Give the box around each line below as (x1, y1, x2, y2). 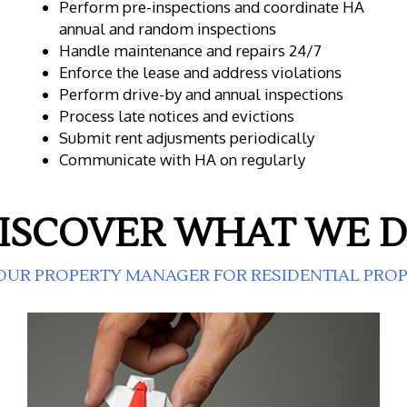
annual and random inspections (58, 18, 276, 38)
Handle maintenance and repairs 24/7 (58, 40, 322, 60)
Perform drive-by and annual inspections (58, 84, 343, 104)
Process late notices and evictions (58, 105, 294, 125)
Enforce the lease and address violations (58, 62, 342, 82)
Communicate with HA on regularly (58, 149, 305, 169)
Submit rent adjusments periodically (58, 127, 314, 147)
